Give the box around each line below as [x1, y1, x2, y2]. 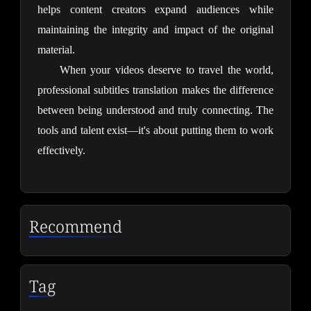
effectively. [37, 144, 85, 157]
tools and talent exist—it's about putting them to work [37, 124, 274, 137]
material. [37, 44, 75, 56]
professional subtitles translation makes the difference [37, 84, 274, 96]
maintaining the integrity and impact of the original [37, 24, 274, 36]
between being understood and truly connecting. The [37, 104, 274, 117]
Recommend [28, 215, 122, 237]
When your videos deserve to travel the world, [59, 64, 274, 76]
